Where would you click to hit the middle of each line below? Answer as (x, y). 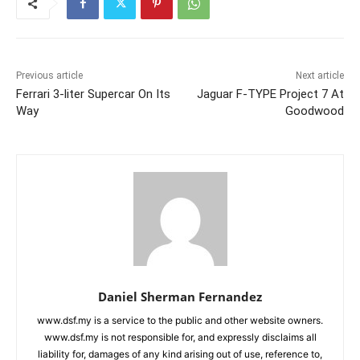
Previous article (49, 76)
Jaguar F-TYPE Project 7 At (270, 94)
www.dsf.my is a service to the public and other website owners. (180, 320)
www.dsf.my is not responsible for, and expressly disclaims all (180, 337)
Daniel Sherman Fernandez (180, 297)
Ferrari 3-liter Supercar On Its (93, 94)
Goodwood (314, 111)
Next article (319, 76)
